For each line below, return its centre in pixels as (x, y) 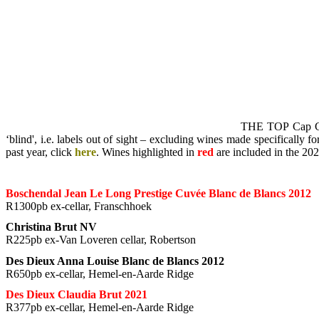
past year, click (40, 152)
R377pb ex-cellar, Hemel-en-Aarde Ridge (100, 307)
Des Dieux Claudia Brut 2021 (77, 294)
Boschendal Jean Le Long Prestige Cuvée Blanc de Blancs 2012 (158, 194)
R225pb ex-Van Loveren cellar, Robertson (101, 240)
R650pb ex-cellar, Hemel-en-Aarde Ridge (100, 273)
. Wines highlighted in (147, 152)
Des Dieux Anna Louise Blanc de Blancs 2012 (115, 261)
